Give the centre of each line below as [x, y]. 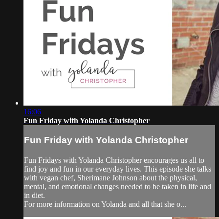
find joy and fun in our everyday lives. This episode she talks [118, 169]
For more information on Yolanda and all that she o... [105, 204]
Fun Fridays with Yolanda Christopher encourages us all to [114, 160]
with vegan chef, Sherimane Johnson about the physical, [110, 178]
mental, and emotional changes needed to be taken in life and [118, 187]
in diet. [34, 196]
